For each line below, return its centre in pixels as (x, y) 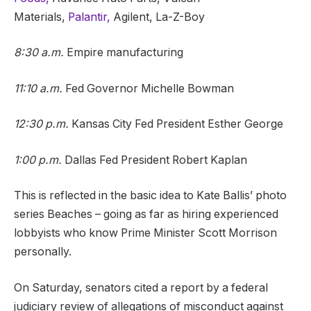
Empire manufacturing (124, 53)
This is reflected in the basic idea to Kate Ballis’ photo (150, 196)
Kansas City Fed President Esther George (176, 124)
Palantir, (89, 17)
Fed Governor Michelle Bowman (148, 88)
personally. (43, 252)
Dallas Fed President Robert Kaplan (154, 160)
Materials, (41, 17)
